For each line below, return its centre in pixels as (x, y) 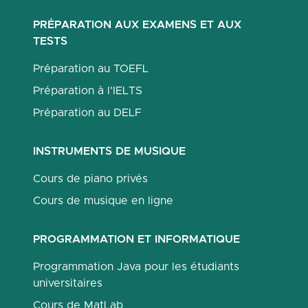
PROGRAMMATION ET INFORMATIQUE (136, 239)
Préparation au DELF (87, 113)
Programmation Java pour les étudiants (136, 267)
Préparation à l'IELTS (88, 91)
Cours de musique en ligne (103, 201)
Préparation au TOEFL (91, 69)
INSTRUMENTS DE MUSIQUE (109, 151)
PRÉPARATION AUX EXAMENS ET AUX (137, 25)
